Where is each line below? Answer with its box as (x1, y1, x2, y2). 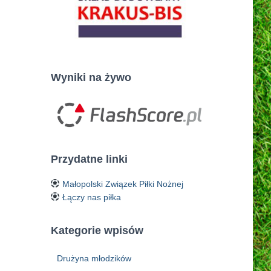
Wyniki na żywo (50, 71, 131, 83)
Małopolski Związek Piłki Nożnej (60, 178, 184, 189)
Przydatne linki (50, 152, 128, 165)
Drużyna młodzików (56, 253, 131, 263)
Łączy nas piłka (60, 192, 122, 202)
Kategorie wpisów (50, 224, 143, 237)
